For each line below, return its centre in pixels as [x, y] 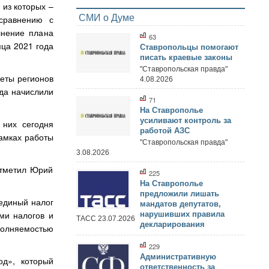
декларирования [172, 224]
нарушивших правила [182, 214]
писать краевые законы [186, 57]
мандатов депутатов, [180, 204]
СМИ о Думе [106, 17]
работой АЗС [165, 131]
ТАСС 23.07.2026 [105, 218]
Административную [178, 257]
